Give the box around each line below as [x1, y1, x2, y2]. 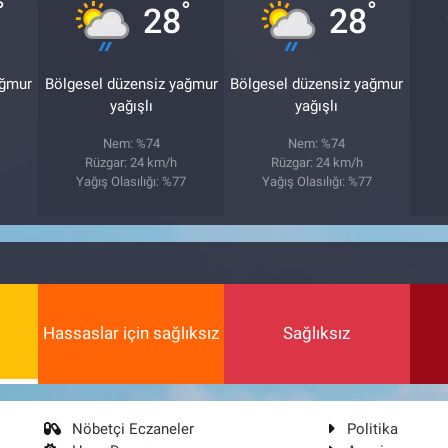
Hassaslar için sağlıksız [43, 323, 220, 343]
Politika [346, 419, 398, 438]
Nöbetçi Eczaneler [72, 419, 195, 438]
